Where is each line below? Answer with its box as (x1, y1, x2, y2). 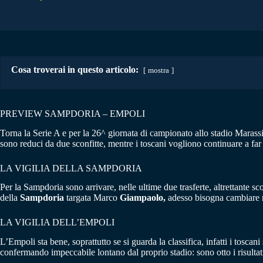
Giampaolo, (120, 193, 168, 203)
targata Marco (64, 193, 120, 203)
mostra (148, 66, 169, 75)
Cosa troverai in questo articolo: (11, 64, 139, 75)
